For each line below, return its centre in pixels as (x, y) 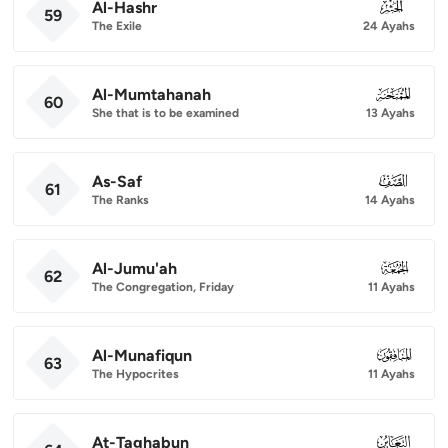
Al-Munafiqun (142, 355)
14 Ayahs (390, 199)
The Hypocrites (135, 373)
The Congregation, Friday (163, 286)
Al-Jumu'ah (134, 268)
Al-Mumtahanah (151, 94)
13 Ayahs (390, 112)
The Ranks (120, 199)
